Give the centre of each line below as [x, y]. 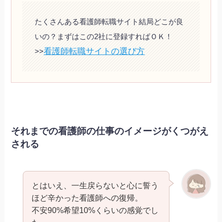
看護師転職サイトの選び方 [94, 51]
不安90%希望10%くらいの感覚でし [95, 210]
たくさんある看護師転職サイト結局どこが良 [109, 21]
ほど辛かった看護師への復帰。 [87, 198]
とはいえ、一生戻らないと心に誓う [95, 186]
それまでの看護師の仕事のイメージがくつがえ [110, 131]
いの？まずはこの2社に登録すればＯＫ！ [104, 36]
